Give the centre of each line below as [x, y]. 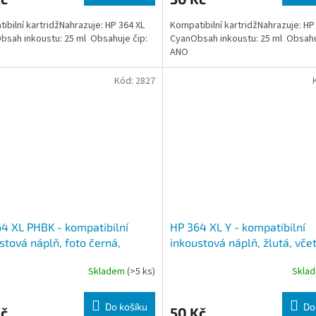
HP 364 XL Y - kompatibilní [237, 227]
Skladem [107, 271]
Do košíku [126, 307]
